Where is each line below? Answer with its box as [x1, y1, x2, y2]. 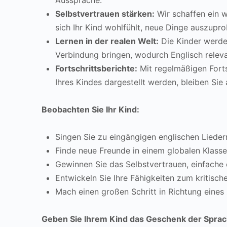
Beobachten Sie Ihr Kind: [42, 104, 139, 115]
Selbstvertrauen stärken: [55, 9, 155, 19]
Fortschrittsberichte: [55, 63, 137, 73]
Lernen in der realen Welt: [55, 36, 159, 46]
